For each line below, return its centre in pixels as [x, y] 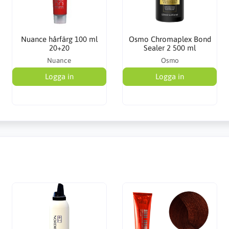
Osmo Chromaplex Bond [170, 39]
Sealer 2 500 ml [170, 48]
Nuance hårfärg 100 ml [59, 39]
